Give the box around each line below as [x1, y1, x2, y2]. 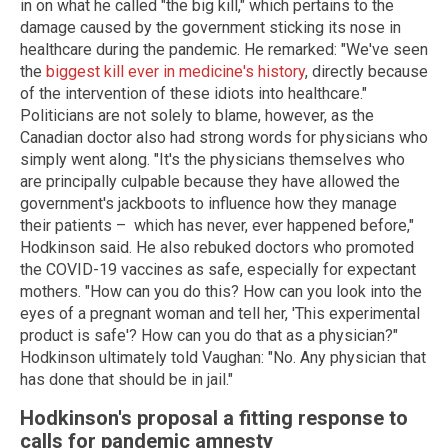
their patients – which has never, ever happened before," [20, 215, 414, 235]
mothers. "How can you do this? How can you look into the [20, 281, 422, 301]
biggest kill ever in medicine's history [46, 61, 305, 81]
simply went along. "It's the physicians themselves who [20, 149, 405, 169]
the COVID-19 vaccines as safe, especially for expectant [20, 259, 416, 279]
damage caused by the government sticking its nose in [20, 17, 401, 37]
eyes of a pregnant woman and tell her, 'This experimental [20, 303, 420, 323]
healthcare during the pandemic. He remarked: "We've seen [20, 39, 428, 59]
